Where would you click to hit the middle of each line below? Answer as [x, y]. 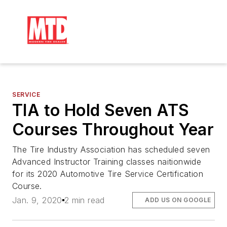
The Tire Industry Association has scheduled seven [111, 149]
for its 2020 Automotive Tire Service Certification [108, 174]
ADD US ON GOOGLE [178, 200]
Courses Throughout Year [113, 129]
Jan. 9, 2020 [37, 200]
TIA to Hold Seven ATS [101, 110]
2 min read [84, 200]
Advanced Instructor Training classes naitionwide [107, 162]
